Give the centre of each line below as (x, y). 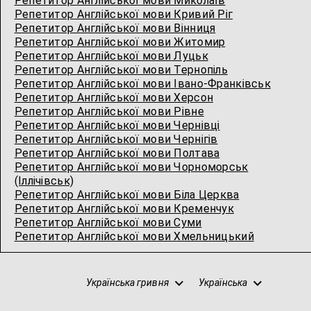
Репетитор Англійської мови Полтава (117, 153)
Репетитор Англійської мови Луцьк (111, 56)
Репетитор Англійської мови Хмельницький (134, 236)
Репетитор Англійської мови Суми (108, 222)
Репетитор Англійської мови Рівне (109, 111)
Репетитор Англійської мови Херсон (114, 98)
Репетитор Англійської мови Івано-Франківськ (142, 84)
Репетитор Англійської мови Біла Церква (127, 195)
